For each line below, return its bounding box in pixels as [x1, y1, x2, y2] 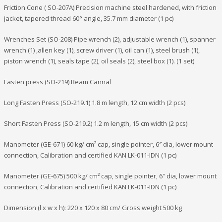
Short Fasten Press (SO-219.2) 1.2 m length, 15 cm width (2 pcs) [4, 119, 187, 128]
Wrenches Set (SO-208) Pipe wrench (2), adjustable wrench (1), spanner [4, 35, 216, 44]
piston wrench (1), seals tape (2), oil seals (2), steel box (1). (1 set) [4, 56, 194, 66]
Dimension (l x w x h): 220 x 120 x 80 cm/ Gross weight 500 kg [4, 203, 182, 213]
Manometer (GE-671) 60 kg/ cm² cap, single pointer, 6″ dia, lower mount [4, 140, 213, 149]
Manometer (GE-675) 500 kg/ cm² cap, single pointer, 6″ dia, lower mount [4, 171, 217, 181]
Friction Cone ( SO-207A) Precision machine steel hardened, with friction [4, 3, 217, 12]
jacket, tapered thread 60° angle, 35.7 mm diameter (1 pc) [4, 14, 173, 23]
